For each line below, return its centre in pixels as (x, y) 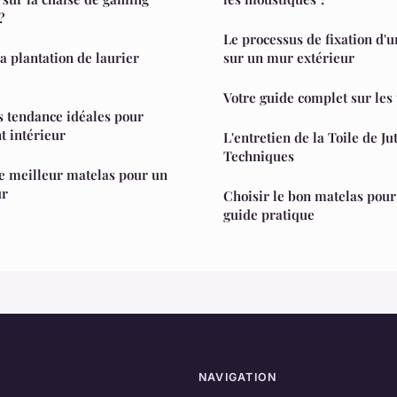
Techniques (259, 156)
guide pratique (269, 214)
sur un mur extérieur (289, 57)
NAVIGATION (238, 377)
